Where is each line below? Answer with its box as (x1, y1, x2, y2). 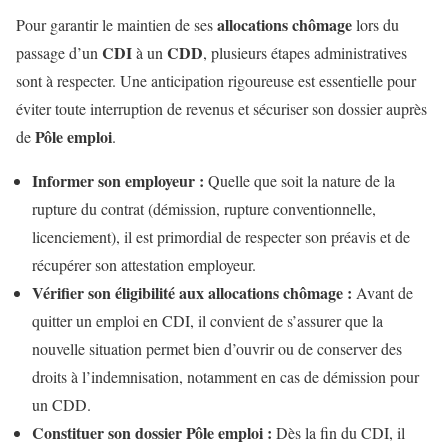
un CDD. (32, 394, 91, 416)
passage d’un (16, 42, 102, 64)
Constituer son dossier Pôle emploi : (32, 421, 272, 445)
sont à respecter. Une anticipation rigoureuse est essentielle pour (16, 70, 416, 92)
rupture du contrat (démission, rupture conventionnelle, (32, 198, 376, 220)
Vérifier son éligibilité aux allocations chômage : (32, 281, 352, 305)
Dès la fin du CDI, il (272, 422, 405, 444)
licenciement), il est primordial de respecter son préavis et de (32, 226, 410, 248)
